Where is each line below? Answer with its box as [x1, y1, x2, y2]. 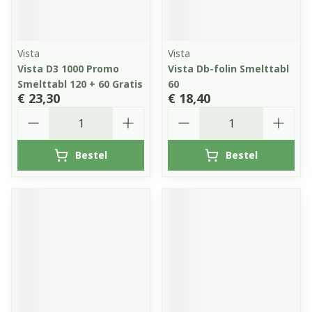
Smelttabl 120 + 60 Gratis [17, 77, 143, 91]
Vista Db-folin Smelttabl [168, 62, 289, 75]
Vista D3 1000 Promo [17, 62, 119, 75]
